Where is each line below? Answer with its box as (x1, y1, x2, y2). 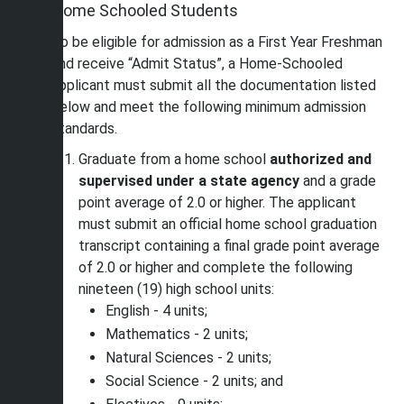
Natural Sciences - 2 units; (106, 349, 271, 366)
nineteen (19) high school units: (78, 280, 274, 298)
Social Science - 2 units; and (106, 372, 283, 390)
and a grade (303, 172, 376, 189)
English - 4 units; (106, 302, 207, 319)
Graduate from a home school (78, 151, 270, 168)
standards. (51, 120, 117, 137)
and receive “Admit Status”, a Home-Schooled (51, 55, 343, 72)
